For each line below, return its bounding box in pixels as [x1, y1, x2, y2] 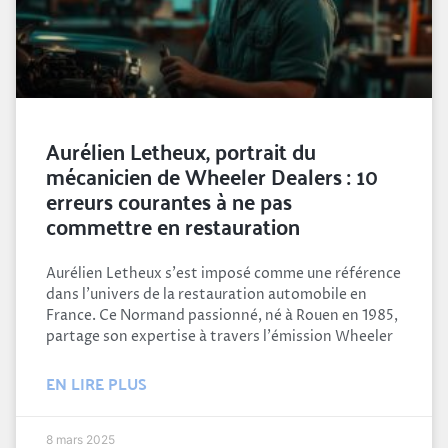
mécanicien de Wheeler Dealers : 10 [46, 154, 378, 195]
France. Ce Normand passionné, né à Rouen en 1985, [46, 305, 398, 325]
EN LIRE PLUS [46, 368, 147, 398]
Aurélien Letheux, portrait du [46, 129, 316, 170]
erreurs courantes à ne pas [46, 179, 292, 220]
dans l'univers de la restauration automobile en [46, 284, 367, 304]
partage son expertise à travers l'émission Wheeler [46, 326, 393, 346]
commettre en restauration [46, 204, 300, 245]
